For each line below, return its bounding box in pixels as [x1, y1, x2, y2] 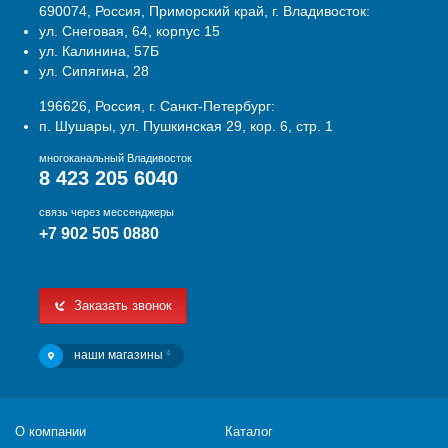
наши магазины [74, 348, 166, 363]
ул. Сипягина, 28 [39, 63, 149, 79]
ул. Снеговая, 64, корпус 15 [39, 23, 220, 39]
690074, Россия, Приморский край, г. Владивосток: [39, 3, 370, 19]
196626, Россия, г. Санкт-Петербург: [39, 98, 275, 114]
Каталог [225, 424, 273, 439]
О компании [15, 424, 86, 439]
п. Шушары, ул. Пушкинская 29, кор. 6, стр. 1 [39, 118, 333, 134]
